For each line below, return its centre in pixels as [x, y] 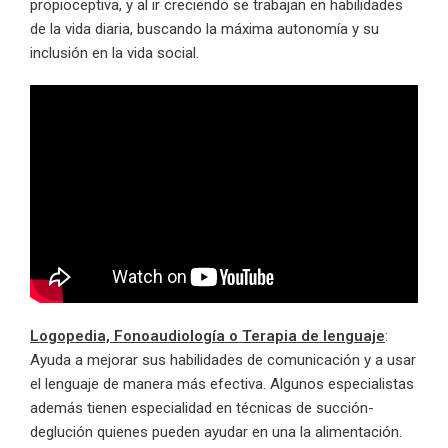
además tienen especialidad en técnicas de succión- [202, 407]
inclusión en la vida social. [114, 53]
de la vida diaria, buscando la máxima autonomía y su [204, 29]
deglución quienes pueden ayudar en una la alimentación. [216, 431]
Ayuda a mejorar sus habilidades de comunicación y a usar [223, 359]
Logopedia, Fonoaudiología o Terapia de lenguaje [207, 335]
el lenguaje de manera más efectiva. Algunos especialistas [222, 383]
